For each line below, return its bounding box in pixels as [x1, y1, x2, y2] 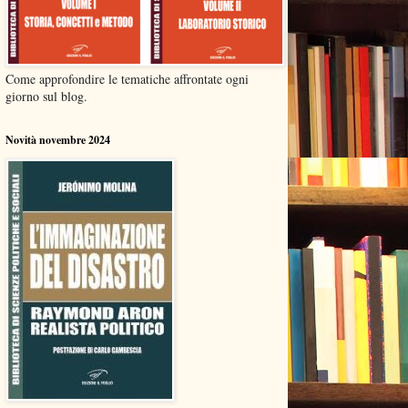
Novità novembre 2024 [5, 131, 110, 148]
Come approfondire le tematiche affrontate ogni [5, 69, 249, 87]
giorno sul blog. [5, 87, 87, 105]
